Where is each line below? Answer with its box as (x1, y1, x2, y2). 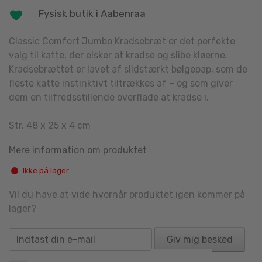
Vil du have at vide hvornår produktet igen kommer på (9, 188, 245, 200)
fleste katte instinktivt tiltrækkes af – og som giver (9, 77, 233, 89)
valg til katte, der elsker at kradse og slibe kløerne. (9, 49, 227, 61)
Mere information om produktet (9, 144, 147, 156)
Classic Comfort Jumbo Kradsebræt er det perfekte (9, 35, 235, 47)
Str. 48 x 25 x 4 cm (9, 119, 91, 131)
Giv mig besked (167, 233, 233, 245)
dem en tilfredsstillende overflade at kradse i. (9, 91, 209, 103)
